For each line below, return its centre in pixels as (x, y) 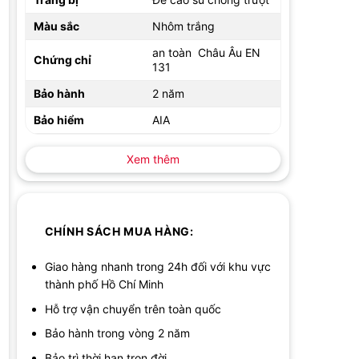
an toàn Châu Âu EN (206, 53)
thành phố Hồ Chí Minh (104, 284)
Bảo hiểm (58, 120)
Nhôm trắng (183, 26)
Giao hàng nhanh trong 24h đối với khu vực (157, 267)
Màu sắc (56, 26)
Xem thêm (153, 159)
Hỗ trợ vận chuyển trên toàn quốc (133, 309)
